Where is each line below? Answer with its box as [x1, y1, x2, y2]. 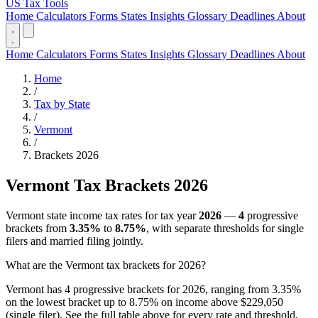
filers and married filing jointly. [6, 234, 143, 247]
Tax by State [34, 98, 90, 110]
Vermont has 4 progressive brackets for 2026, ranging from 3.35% [6, 283, 301, 295]
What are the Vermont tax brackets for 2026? [6, 258, 206, 271]
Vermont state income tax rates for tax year [6, 209, 199, 221]
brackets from [6, 221, 70, 234]
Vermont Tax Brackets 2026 [6, 175, 208, 194]
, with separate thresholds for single [146, 221, 304, 234]
